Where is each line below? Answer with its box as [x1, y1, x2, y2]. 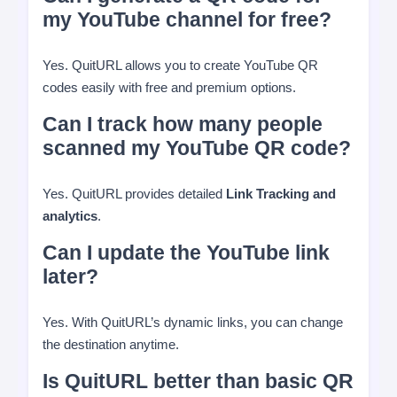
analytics [43, 208, 97, 223]
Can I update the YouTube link [43, 242, 330, 264]
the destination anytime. [43, 337, 179, 352]
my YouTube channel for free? [43, 9, 331, 31]
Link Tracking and [226, 186, 336, 201]
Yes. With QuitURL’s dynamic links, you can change [43, 315, 343, 330]
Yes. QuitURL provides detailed [43, 186, 226, 201]
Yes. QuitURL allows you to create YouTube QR [43, 58, 318, 73]
